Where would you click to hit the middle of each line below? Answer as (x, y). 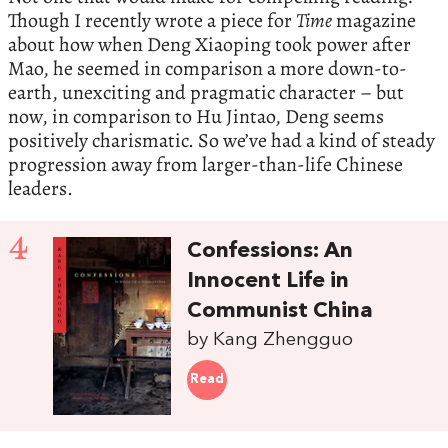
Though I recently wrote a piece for (152, 20)
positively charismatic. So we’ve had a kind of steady (221, 140)
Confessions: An (270, 251)
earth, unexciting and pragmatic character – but (206, 92)
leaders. (40, 188)
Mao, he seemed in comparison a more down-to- (207, 68)
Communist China (280, 311)
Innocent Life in (268, 281)
